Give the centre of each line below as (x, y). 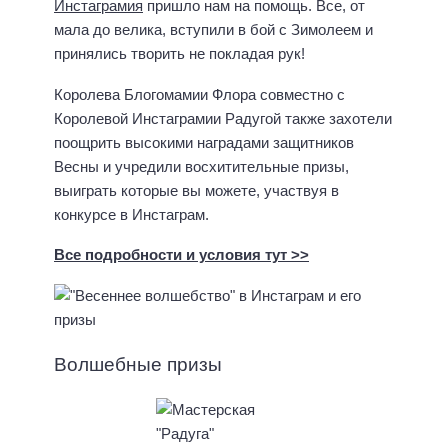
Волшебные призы (138, 364)
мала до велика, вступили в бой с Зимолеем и (213, 30)
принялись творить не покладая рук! (179, 54)
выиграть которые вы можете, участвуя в (196, 190)
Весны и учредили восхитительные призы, (201, 166)
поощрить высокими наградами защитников (204, 142)
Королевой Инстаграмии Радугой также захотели (223, 118)
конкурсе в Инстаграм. (131, 214)
